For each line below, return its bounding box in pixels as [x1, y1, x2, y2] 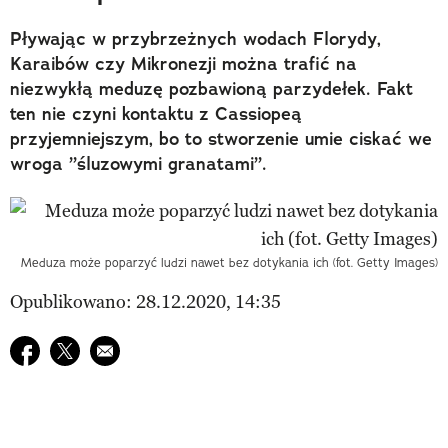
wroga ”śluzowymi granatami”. [10, 151, 267, 176]
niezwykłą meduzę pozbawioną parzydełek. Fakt [10, 76, 413, 101]
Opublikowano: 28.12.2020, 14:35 [10, 290, 281, 313]
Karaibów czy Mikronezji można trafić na [10, 51, 357, 76]
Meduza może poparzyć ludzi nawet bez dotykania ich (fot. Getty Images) [21, 254, 438, 270]
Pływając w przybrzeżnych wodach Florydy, [10, 26, 381, 51]
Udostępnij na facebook [9, 337, 197, 360]
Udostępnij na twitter [49, 337, 217, 360]
